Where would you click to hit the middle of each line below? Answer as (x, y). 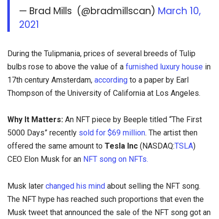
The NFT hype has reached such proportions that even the (106, 199)
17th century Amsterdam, (51, 80)
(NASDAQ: (157, 146)
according (111, 80)
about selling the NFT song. (153, 186)
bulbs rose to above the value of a (66, 67)
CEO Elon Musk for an (45, 159)
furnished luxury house (164, 67)
